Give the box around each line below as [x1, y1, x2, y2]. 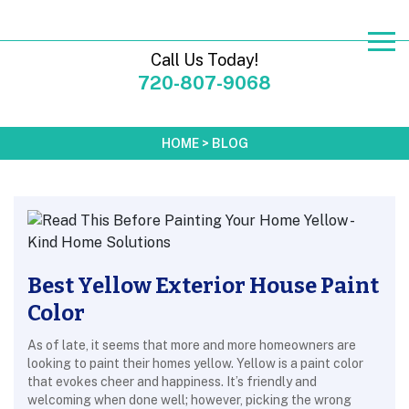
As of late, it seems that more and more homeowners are [27, 338, 356, 352]
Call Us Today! [151, 50, 258, 69]
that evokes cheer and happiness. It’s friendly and [27, 374, 317, 389]
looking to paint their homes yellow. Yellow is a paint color [27, 356, 363, 371]
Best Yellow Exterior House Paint [27, 273, 379, 299]
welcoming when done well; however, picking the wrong [27, 393, 351, 407]
